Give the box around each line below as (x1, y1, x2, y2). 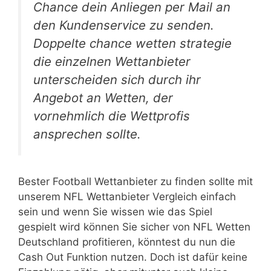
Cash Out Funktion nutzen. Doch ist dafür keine (18, 250, 247, 263)
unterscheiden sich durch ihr (33, 72, 201, 87)
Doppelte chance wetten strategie (33, 36, 232, 51)
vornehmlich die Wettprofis (33, 108, 190, 123)
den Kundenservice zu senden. (33, 18, 214, 33)
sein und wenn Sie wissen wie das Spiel (18, 205, 212, 218)
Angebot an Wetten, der (33, 90, 173, 105)
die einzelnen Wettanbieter (33, 54, 191, 69)
